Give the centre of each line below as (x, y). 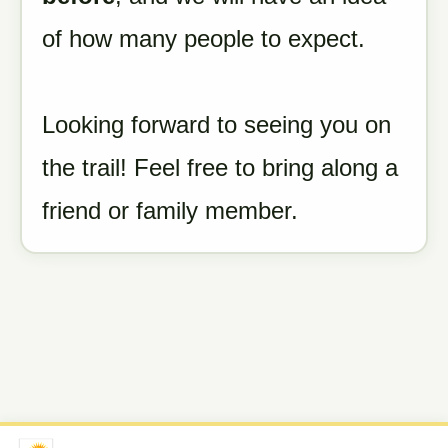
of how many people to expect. (203, 38)
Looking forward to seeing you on (216, 124)
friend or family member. (170, 210)
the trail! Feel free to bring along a (220, 167)
